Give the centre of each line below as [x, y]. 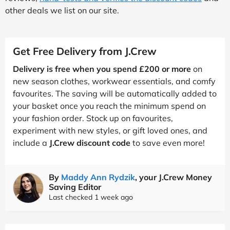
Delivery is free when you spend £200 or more [102, 69]
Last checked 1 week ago [91, 197]
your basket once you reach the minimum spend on [109, 106]
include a [31, 142]
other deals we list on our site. [62, 10]
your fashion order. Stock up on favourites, [93, 118]
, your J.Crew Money [174, 177]
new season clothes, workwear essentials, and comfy [114, 81]
